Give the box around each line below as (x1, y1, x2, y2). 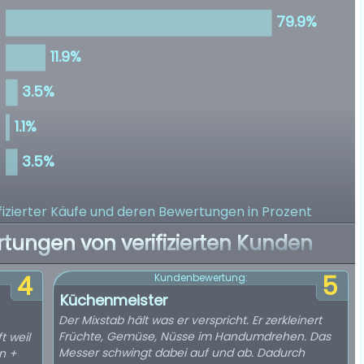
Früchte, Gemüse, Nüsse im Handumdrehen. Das (58, 328, 331, 344)
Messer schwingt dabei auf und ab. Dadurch (58, 344, 305, 361)
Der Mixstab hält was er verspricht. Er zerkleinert (58, 312, 322, 328)
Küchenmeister (60, 290, 168, 310)
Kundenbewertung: (154, 271, 248, 284)
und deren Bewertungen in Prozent (90, 202, 312, 221)
